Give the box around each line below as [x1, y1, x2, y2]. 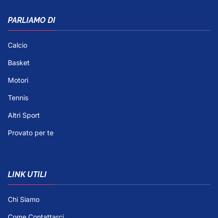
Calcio [8, 40, 27, 49]
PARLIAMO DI [8, 15, 55, 25]
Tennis [8, 93, 28, 102]
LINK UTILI [8, 169, 47, 179]
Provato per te [8, 128, 54, 137]
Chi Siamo [8, 195, 39, 203]
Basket [8, 58, 30, 67]
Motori [8, 75, 28, 84]
